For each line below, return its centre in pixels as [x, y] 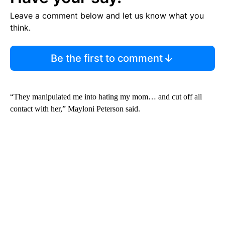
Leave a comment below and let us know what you [107, 16]
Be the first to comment [106, 59]
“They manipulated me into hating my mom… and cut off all [106, 97]
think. [20, 28]
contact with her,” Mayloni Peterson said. [75, 109]
